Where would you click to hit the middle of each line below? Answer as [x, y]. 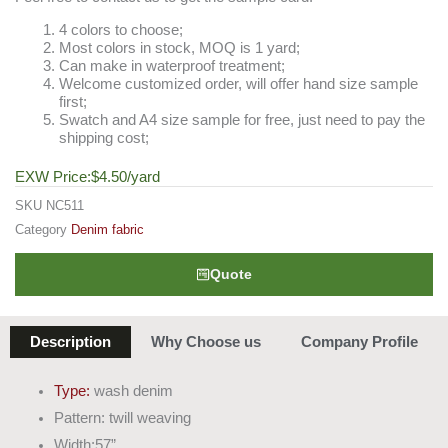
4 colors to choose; [120, 29]
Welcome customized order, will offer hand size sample [238, 83]
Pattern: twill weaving [122, 418]
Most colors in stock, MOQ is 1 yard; [179, 47]
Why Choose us [206, 342]
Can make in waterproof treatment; [171, 65]
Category [41, 230]
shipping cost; [103, 137]
